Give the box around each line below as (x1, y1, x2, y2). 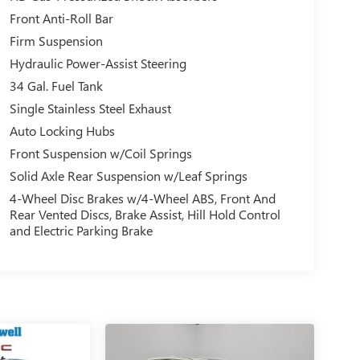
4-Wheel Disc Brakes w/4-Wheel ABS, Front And (9, 190, 276, 207)
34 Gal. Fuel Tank (9, 77, 103, 95)
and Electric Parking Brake (9, 222, 153, 239)
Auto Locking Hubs (9, 122, 115, 140)
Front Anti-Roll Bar (9, 10, 113, 27)
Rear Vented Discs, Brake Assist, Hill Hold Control (9, 206, 280, 223)
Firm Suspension (9, 32, 103, 50)
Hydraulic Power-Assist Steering (9, 55, 186, 72)
